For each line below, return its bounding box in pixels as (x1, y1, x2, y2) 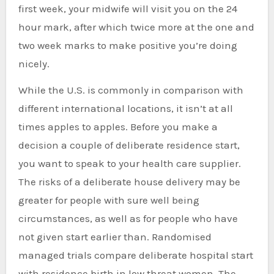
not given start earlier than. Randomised (18, 231, 212, 243)
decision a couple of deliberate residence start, (18, 139, 240, 151)
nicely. (18, 57, 50, 70)
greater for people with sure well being (18, 194, 199, 206)
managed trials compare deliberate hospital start (18, 249, 253, 261)
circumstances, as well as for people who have (18, 212, 238, 224)
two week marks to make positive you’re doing (18, 39, 237, 51)
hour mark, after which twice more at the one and (18, 21, 254, 33)
